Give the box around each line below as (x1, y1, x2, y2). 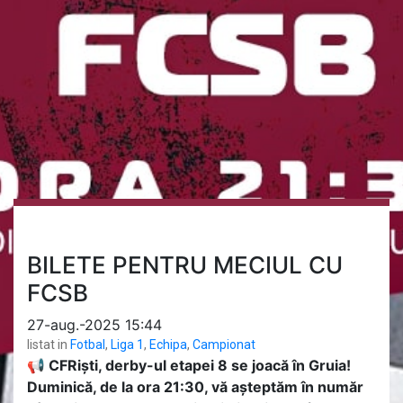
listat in (27, 337, 67, 353)
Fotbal (70, 337, 105, 353)
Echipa (149, 337, 187, 353)
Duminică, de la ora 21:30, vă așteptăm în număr (27, 378, 363, 397)
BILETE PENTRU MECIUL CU (27, 251, 343, 280)
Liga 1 (111, 337, 144, 353)
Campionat (193, 337, 255, 353)
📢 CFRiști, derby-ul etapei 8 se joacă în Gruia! (27, 356, 351, 375)
